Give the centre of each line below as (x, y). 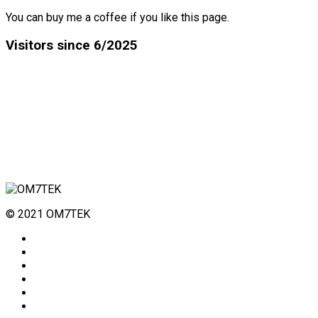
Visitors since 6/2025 (72, 45)
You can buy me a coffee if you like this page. (117, 18)
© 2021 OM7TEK (48, 214)
